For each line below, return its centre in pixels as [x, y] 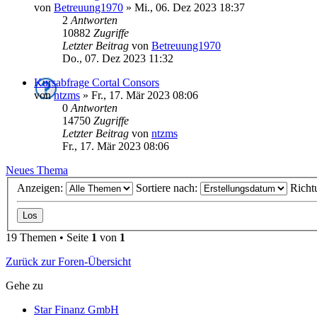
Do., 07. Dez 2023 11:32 [118, 58]
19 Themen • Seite [48, 238]
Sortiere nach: [168, 188]
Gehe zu [24, 286]
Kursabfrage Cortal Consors [97, 82]
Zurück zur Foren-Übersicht [68, 262]
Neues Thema [37, 170]
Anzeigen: [41, 188]
